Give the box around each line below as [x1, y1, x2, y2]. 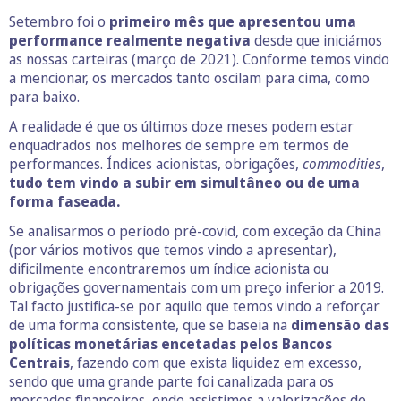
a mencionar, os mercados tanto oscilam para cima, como [9, 68, 370, 88]
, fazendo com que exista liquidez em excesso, [70, 353, 362, 372]
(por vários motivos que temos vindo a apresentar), [9, 240, 337, 260]
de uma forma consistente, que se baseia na [9, 315, 291, 335]
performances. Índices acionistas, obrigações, [9, 154, 303, 174]
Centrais [9, 353, 70, 372]
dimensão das [291, 315, 389, 335]
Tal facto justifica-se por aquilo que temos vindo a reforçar [9, 296, 380, 316]
